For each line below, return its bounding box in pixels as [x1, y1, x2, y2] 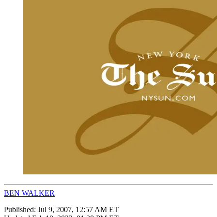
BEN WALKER [4, 188, 55, 197]
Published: [4, 205, 38, 214]
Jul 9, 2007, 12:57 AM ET [38, 205, 119, 214]
